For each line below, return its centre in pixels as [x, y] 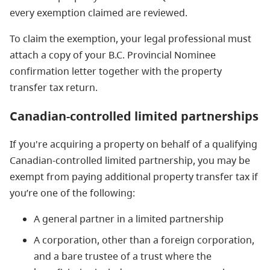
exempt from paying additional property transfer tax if [134, 176]
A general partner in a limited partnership [129, 218]
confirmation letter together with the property [116, 71]
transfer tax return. [54, 87]
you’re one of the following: [72, 193]
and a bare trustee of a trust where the [123, 256]
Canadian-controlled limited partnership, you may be [130, 160]
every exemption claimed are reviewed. [99, 12]
